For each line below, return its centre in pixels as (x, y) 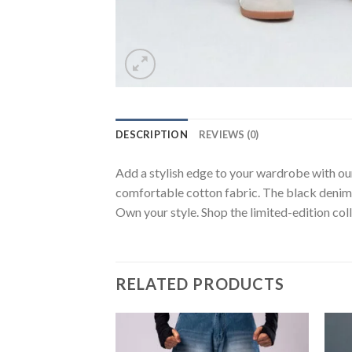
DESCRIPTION (152, 134)
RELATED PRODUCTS (200, 283)
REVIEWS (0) (229, 134)
